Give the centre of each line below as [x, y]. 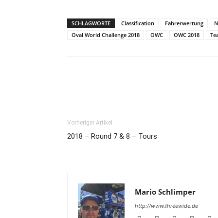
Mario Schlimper [165, 192]
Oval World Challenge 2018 [106, 35]
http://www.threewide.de [166, 206]
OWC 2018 [187, 35]
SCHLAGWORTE [91, 23]
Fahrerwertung [184, 23]
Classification [138, 23]
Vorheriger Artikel [90, 123]
